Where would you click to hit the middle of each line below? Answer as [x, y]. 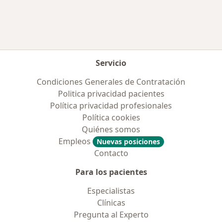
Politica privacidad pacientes [111, 94]
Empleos [75, 141]
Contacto [111, 153]
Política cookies [111, 117]
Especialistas [111, 191]
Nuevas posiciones [128, 141]
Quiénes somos [111, 129]
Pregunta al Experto [111, 215]
